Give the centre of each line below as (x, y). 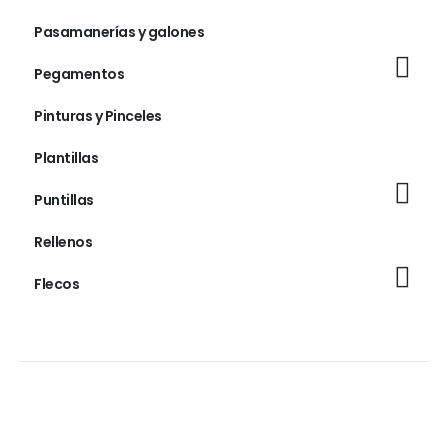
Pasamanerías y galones (119, 32)
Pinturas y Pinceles (98, 116)
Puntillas (64, 200)
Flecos (56, 284)
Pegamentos (79, 74)
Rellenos (63, 242)
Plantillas (66, 158)
